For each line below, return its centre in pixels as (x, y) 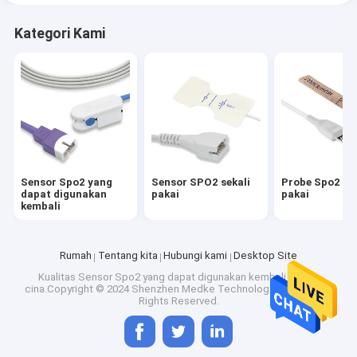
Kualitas (58, 277)
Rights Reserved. (178, 300)
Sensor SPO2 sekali (200, 182)
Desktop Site (266, 256)
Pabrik (302, 277)
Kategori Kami (59, 33)
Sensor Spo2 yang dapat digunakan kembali (182, 277)
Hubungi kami (196, 256)
